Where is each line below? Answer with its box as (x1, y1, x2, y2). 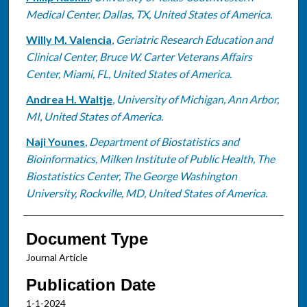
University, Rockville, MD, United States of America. (25, 186, 267, 199)
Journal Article (25, 251, 88, 263)
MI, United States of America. (25, 109, 163, 123)
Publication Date (25, 275, 156, 294)
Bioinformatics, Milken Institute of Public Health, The (25, 151, 275, 165)
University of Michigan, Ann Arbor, (116, 92, 279, 106)
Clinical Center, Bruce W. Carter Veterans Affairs (25, 49, 252, 63)
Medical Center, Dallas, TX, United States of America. (25, 7, 272, 21)
